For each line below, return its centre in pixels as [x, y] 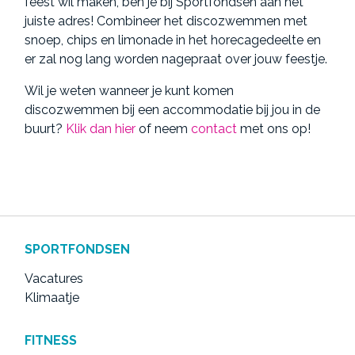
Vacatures [54, 279]
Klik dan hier [101, 129]
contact [216, 129]
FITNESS [51, 341]
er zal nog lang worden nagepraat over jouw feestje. [176, 59]
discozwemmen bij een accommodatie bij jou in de [173, 110]
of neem [164, 129]
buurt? [46, 129]
